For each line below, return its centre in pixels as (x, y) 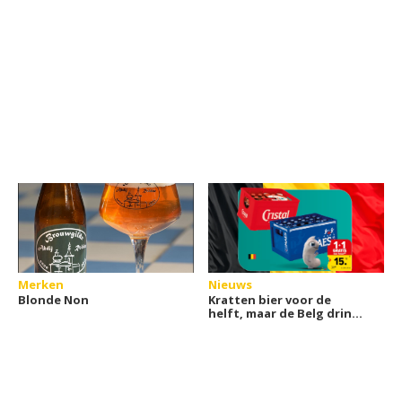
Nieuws (231, 284)
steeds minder (252, 327)
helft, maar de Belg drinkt (287, 313)
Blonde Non (53, 300)
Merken (41, 284)
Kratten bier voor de (270, 300)
